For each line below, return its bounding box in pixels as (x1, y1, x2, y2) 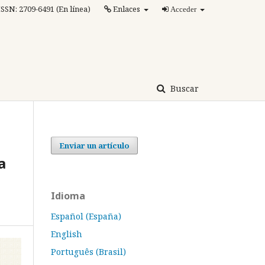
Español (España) (51, 210, 121, 222)
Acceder (168, 5, 196, 13)
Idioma (51, 189, 85, 202)
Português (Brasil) (51, 245, 126, 257)
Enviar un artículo (59, 140, 130, 151)
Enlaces (111, 4, 142, 14)
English (51, 228, 82, 240)
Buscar (168, 82, 199, 94)
